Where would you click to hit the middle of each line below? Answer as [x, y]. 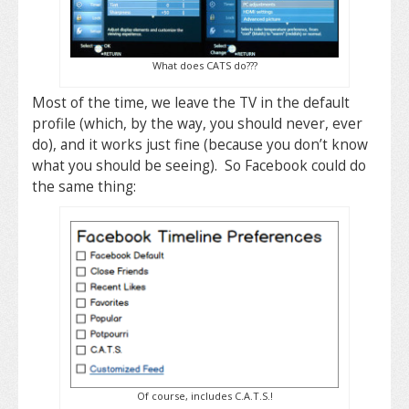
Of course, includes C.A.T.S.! [204, 396]
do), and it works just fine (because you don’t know [200, 144]
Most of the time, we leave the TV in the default [191, 102]
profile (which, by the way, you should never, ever [197, 123]
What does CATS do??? [204, 65]
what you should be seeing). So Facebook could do [199, 165]
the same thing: [84, 186]
